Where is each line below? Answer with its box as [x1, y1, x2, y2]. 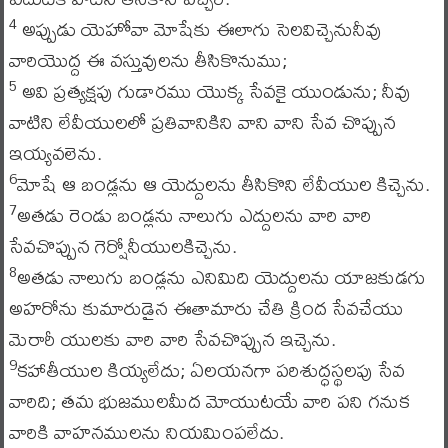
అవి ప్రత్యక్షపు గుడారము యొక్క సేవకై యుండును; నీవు [16, 71, 411, 110]
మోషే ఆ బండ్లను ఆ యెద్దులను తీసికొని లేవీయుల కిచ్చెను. [16, 164, 430, 203]
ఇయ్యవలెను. [8, 133, 102, 172]
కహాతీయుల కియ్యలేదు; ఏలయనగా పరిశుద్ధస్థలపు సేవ [16, 350, 405, 389]
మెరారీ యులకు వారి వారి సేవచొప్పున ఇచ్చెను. [8, 319, 336, 358]
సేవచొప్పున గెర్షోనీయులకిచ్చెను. [8, 226, 237, 265]
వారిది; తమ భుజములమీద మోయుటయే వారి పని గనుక [8, 381, 410, 420]
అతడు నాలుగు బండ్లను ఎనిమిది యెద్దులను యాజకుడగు [16, 257, 426, 296]
